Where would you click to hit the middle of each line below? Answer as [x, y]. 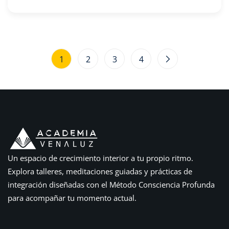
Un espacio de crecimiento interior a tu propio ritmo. [100, 158]
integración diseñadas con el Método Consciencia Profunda [111, 184]
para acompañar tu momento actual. [72, 198]
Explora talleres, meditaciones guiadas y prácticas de [100, 171]
